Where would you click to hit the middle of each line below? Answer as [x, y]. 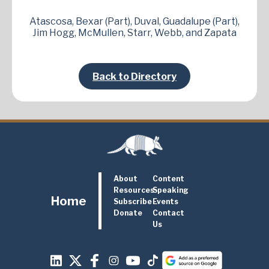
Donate [128, 213]
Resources [134, 190]
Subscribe [132, 202]
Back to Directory [134, 76]
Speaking [170, 190]
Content [168, 179]
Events [165, 202]
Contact [168, 213]
